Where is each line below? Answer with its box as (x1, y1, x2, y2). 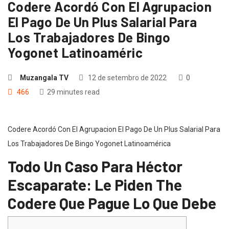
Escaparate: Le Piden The (8, 175, 182, 194)
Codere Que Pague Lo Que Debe (8, 193, 216, 212)
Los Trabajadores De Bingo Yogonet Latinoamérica (8, 139, 171, 148)
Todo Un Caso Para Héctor (8, 156, 182, 175)
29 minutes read (47, 87, 100, 96)
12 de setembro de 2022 (86, 73, 167, 82)
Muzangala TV (20, 73, 68, 82)
